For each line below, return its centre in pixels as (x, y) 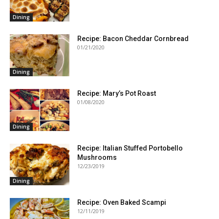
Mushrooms (97, 157)
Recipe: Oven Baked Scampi (122, 203)
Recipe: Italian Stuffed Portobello (130, 148)
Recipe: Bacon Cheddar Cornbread (133, 39)
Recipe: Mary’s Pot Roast (117, 93)
